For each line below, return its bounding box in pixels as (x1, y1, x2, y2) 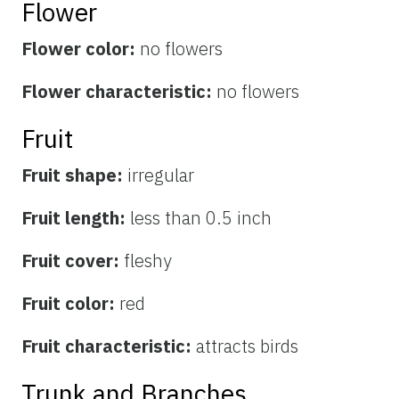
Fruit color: (21, 291, 119, 316)
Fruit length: (21, 206, 130, 231)
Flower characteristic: (21, 79, 216, 104)
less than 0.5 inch (130, 206, 272, 231)
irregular (127, 163, 194, 188)
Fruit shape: (21, 163, 127, 188)
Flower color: (21, 37, 140, 61)
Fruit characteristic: (21, 334, 196, 359)
